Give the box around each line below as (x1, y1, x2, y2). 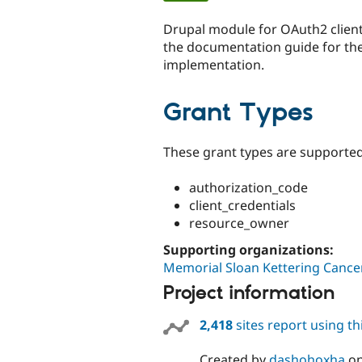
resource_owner (189, 213, 289, 232)
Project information (163, 281, 335, 306)
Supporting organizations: (163, 240, 337, 259)
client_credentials (189, 196, 296, 214)
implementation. (163, 55, 264, 74)
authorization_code (189, 178, 308, 196)
